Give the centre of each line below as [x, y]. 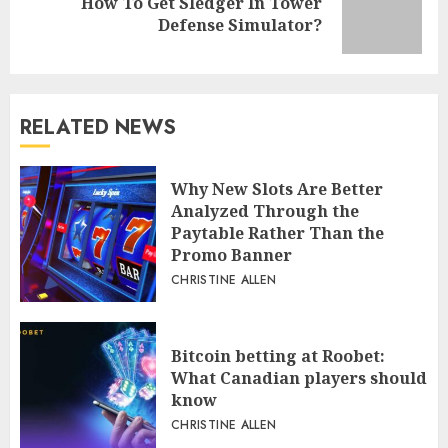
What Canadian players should [299, 378]
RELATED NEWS [98, 128]
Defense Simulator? [240, 25]
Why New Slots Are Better [277, 189]
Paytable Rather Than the [277, 233]
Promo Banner [231, 255]
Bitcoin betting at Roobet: [278, 356]
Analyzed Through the [265, 211]
